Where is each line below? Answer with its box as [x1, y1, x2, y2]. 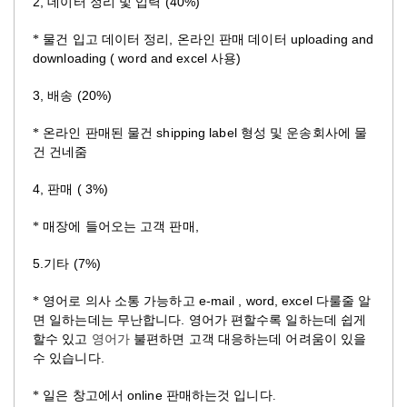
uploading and [286, 31, 374, 46]
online [127, 387, 166, 402]
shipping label [153, 124, 241, 140]
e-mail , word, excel [198, 293, 316, 308]
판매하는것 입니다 [165, 388, 273, 402]
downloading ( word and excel [33, 50, 211, 65]
